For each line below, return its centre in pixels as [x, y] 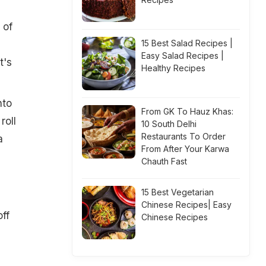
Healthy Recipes [173, 68]
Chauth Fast [164, 161]
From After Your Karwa [185, 149]
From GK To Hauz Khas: [187, 111]
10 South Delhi [169, 124]
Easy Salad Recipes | [183, 56]
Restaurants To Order [183, 136]
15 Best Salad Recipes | [187, 43]
